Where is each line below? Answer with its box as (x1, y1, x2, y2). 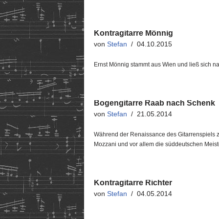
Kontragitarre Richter (94, 178, 172, 187)
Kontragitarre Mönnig (94, 29, 173, 37)
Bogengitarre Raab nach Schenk (94, 99, 215, 107)
